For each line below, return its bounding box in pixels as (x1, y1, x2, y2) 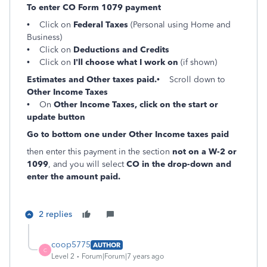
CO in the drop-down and (124, 159, 231, 169)
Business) (27, 32, 62, 42)
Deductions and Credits (73, 45, 169, 55)
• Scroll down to (157, 74, 225, 85)
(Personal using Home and (131, 20, 231, 30)
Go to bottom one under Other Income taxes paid (27, 129, 229, 139)
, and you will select (48, 159, 124, 169)
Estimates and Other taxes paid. (27, 74, 157, 85)
